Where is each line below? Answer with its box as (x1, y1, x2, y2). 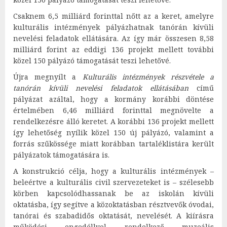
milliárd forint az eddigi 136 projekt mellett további (13, 44, 214, 54)
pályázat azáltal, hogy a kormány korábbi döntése (13, 94, 214, 104)
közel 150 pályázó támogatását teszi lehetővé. (13, 55, 171, 65)
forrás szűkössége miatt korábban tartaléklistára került (13, 138, 214, 148)
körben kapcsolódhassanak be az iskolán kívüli (13, 188, 214, 198)
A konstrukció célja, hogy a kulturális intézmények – (13, 166, 214, 176)
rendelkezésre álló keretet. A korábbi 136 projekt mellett (13, 116, 214, 126)
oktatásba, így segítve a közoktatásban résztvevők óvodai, (13, 199, 214, 209)
